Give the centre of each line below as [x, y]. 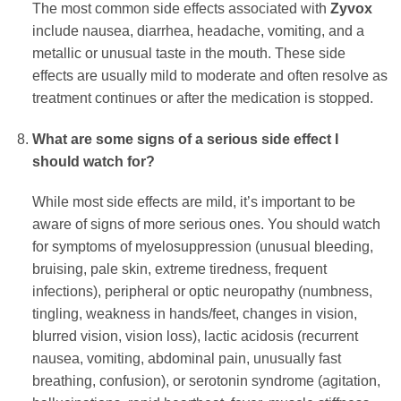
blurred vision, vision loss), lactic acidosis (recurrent [195, 337]
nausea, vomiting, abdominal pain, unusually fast [186, 359]
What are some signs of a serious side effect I [185, 139]
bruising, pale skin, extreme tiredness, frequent [179, 269]
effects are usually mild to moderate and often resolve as [209, 75]
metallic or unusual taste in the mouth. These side [188, 53]
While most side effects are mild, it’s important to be [193, 202]
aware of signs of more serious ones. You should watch [206, 225]
